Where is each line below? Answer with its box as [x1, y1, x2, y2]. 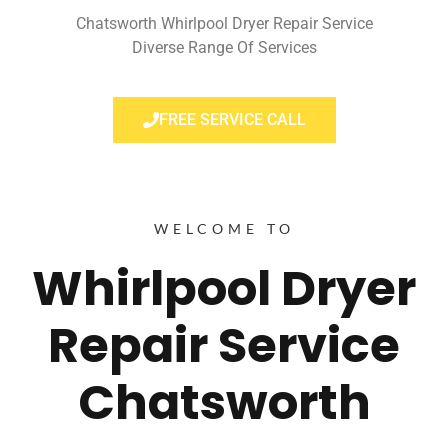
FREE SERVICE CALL [158, 110, 306, 130]
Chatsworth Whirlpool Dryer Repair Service [75, 13, 373, 33]
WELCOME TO [153, 220, 295, 238]
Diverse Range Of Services [131, 37, 317, 57]
